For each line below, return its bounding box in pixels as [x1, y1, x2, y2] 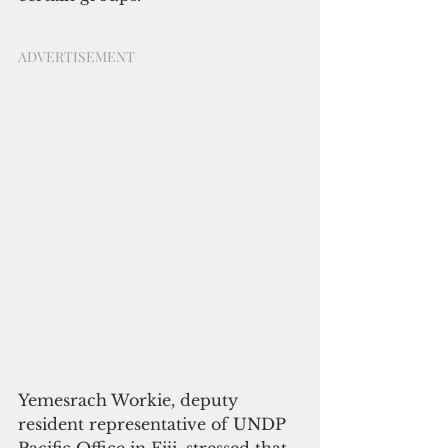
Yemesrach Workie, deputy [18, 390, 243, 410]
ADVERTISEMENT [18, 46, 135, 66]
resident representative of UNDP [18, 414, 291, 434]
